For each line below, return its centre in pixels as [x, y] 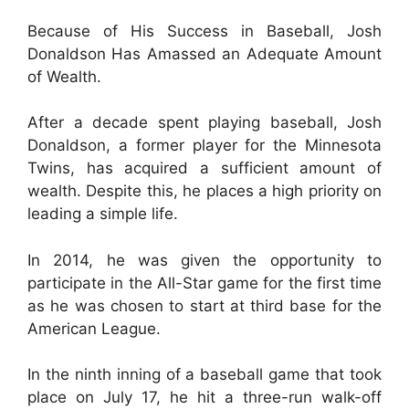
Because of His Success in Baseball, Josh [204, 31]
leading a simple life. [103, 214]
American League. [94, 328]
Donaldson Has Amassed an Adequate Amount [204, 53]
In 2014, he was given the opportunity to [204, 260]
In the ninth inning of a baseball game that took [204, 374]
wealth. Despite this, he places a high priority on [204, 191]
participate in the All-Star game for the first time [204, 283]
